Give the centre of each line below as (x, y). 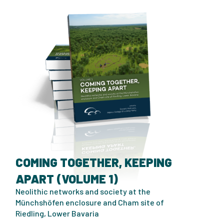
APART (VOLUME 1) (67, 178)
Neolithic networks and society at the (83, 191)
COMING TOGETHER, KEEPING (94, 162)
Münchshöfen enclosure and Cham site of (90, 202)
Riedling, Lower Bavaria (57, 213)
